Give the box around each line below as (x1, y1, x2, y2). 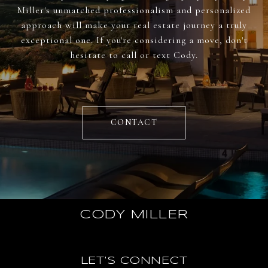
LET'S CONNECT (80, 255, 188, 267)
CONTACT (110, 117, 158, 128)
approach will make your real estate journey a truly (21, 19, 247, 32)
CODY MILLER (80, 209, 188, 221)
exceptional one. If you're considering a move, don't (20, 34, 248, 47)
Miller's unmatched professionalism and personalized (17, 4, 251, 17)
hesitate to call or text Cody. (70, 49, 198, 62)
